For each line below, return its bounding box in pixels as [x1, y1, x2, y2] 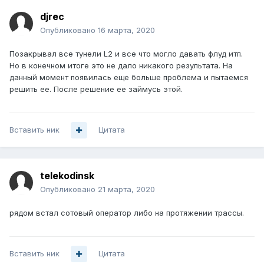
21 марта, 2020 [98, 184, 155, 194]
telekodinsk [40, 170, 94, 182]
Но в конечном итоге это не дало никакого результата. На [9, 61, 233, 71]
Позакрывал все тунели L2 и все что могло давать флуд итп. [9, 49, 243, 59]
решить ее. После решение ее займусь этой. [9, 84, 183, 94]
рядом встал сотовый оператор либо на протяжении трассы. [9, 208, 244, 218]
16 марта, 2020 [98, 25, 155, 35]
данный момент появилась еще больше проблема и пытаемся [9, 72, 248, 82]
